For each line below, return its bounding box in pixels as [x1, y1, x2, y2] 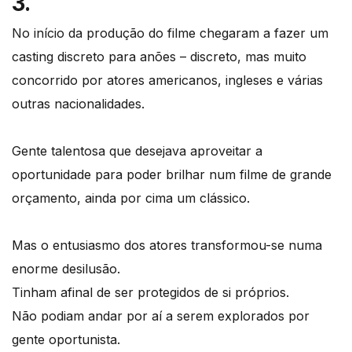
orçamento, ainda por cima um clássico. [12, 189, 250, 206]
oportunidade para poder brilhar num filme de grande [12, 166, 332, 182]
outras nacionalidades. [12, 95, 145, 112]
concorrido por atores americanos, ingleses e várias [12, 71, 323, 88]
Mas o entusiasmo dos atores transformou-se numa [12, 236, 322, 253]
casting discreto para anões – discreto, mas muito [12, 48, 306, 64]
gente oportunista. [12, 331, 120, 347]
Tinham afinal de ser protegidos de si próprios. [12, 284, 289, 300]
